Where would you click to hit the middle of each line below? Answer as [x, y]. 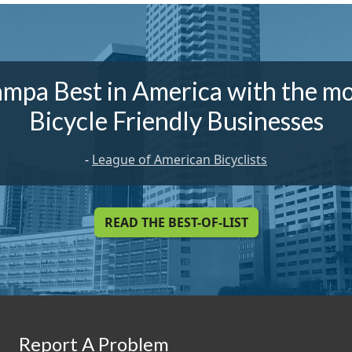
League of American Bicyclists [180, 160]
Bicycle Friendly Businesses [176, 121]
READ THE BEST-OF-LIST [176, 223]
